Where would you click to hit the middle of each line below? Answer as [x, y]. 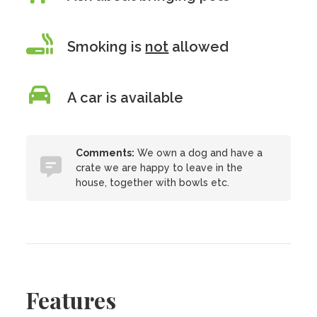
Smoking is [106, 47]
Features [71, 300]
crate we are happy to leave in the [160, 168]
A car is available [126, 98]
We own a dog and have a [199, 153]
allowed [199, 47]
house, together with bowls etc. [153, 183]
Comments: [105, 153]
